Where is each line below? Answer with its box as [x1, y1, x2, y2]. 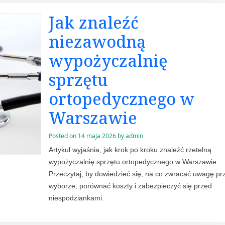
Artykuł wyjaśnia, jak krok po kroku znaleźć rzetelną [48, 146, 211, 154]
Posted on [48, 131, 78, 140]
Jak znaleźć [48, 11, 139, 33]
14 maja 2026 [77, 131, 116, 140]
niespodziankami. [48, 194, 104, 202]
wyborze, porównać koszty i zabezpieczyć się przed [48, 182, 212, 190]
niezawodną [48, 30, 146, 52]
